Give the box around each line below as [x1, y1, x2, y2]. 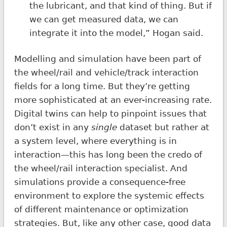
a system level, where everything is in [14, 135, 177, 146]
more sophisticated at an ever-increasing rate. [14, 94, 212, 105]
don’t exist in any [14, 122, 91, 132]
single [91, 122, 120, 132]
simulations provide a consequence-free [14, 176, 185, 187]
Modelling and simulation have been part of [14, 53, 201, 64]
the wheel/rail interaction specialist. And [14, 163, 187, 173]
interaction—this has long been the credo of [14, 149, 202, 160]
